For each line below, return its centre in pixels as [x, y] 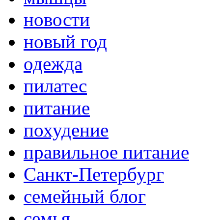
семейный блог [85, 196]
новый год [65, 42]
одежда [53, 64]
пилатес [55, 86]
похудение [66, 130]
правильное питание [106, 152]
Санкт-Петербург [94, 174]
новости [57, 20]
